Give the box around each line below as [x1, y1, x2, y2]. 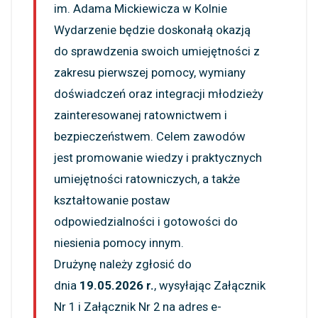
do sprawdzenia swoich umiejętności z [54, 44, 260, 59]
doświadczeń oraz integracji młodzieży [54, 87, 263, 102]
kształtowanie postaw [54, 193, 170, 208]
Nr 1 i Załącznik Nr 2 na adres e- [54, 300, 221, 314]
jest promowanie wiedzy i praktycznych [54, 150, 262, 165]
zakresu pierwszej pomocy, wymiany [54, 65, 246, 80]
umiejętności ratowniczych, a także [54, 172, 240, 187]
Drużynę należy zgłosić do [54, 257, 192, 272]
